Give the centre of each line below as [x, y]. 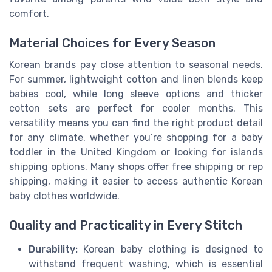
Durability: [53, 250]
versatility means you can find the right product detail [136, 123]
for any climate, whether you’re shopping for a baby [136, 137]
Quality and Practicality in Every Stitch [126, 226]
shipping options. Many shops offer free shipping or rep [136, 166]
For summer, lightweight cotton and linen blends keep [136, 79]
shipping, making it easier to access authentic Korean [136, 181]
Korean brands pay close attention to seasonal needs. [136, 64]
